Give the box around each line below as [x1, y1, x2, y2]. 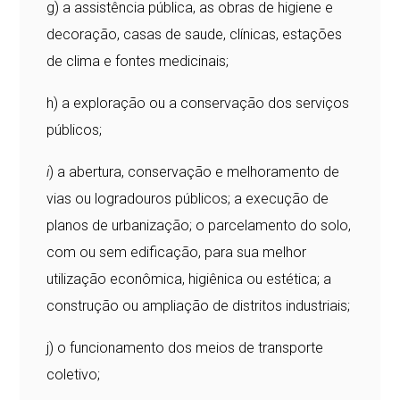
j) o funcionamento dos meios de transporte [46, 338, 324, 356]
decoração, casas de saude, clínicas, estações [46, 25, 343, 43]
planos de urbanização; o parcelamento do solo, [46, 216, 352, 234]
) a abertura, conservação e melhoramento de [49, 162, 340, 180]
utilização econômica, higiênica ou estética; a [46, 270, 332, 287]
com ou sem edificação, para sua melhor [46, 243, 307, 261]
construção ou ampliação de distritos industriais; [46, 296, 351, 314]
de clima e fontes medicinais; [46, 52, 229, 70]
